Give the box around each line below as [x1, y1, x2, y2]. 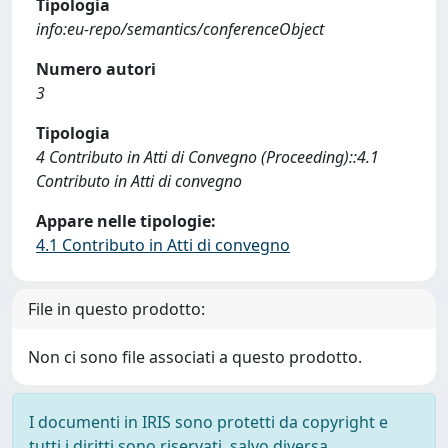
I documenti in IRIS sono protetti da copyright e [29, 411, 388, 433]
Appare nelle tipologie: [36, 210, 216, 232]
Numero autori [36, 58, 156, 80]
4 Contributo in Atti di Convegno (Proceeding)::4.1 [36, 146, 379, 168]
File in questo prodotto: [28, 298, 205, 320]
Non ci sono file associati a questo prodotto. [28, 346, 362, 368]
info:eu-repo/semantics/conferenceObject [36, 18, 324, 40]
